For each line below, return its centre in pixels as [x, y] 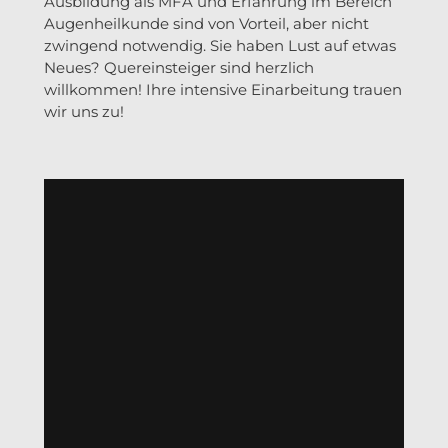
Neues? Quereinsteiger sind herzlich [179, 67]
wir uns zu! [84, 111]
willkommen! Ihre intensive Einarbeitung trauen [223, 89]
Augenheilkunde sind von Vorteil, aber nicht [206, 23]
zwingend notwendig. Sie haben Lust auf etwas [220, 45]
